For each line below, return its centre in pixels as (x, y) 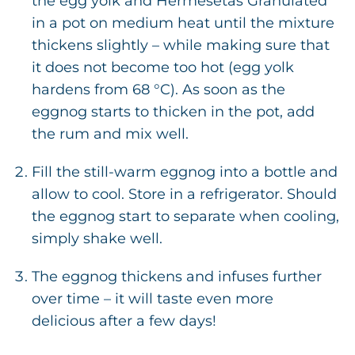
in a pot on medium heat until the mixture (183, 23)
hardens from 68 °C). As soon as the (158, 90)
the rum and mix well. (110, 134)
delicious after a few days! (124, 321)
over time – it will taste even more (153, 299)
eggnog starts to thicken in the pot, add (173, 112)
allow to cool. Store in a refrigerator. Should (184, 195)
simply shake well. (97, 239)
